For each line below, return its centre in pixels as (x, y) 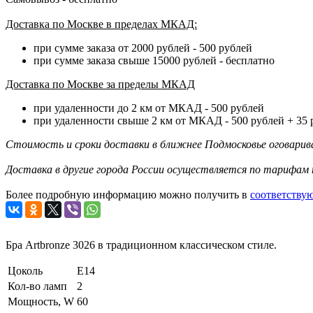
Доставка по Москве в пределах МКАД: (101, 24)
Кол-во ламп (37, 286)
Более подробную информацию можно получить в (128, 194)
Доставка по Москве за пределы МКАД (100, 84)
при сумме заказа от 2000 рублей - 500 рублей (143, 48)
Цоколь (25, 270)
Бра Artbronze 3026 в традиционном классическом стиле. (141, 245)
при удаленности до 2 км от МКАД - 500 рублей (149, 108)
